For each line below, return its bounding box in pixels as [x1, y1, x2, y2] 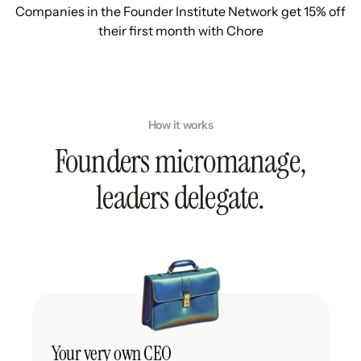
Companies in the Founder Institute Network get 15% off [15, 3, 346, 20]
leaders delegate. [96, 176, 265, 219]
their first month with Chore [98, 23, 263, 39]
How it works [147, 118, 214, 133]
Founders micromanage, [54, 140, 307, 183]
